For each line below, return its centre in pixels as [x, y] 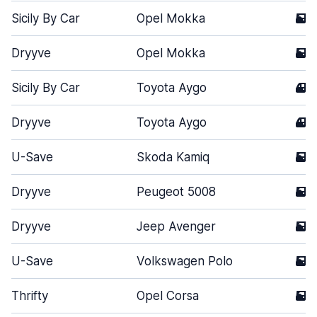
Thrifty [30, 296]
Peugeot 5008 [176, 192]
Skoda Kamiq [173, 157]
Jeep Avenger [176, 226]
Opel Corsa [168, 296]
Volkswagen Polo [185, 261]
